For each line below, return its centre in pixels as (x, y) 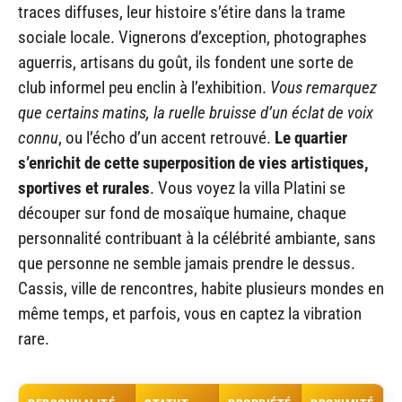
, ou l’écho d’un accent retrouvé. (166, 137)
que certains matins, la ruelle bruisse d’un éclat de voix (196, 112)
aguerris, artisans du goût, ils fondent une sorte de (186, 62)
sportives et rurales (84, 188)
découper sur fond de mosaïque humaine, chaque (182, 213)
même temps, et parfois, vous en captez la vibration (190, 313)
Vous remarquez (323, 87)
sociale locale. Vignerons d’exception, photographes (192, 37)
